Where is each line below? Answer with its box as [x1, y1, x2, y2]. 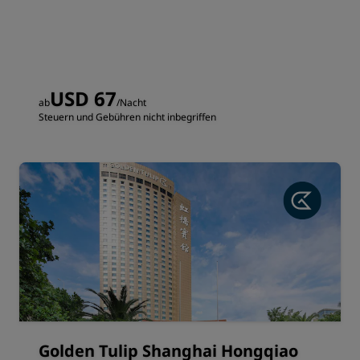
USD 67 [50, 85, 117, 112]
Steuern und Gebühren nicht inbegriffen [39, 110, 216, 124]
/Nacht [117, 96, 146, 109]
